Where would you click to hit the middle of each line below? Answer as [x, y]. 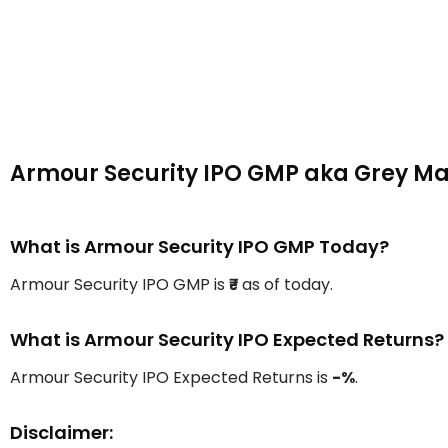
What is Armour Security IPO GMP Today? [199, 247]
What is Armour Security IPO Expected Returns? [227, 340]
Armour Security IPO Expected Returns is [171, 378]
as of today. [285, 285]
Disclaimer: [61, 433]
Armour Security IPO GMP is [119, 285]
